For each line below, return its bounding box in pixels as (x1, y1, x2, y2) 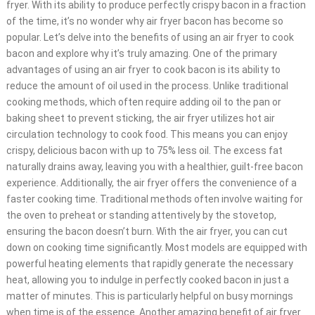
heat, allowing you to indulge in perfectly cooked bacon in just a (6, 274, 289, 286)
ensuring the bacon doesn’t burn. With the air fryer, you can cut (6, 226, 288, 238)
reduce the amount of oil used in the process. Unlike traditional (6, 80, 288, 92)
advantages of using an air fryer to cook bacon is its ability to (6, 64, 281, 76)
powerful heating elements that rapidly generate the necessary (6, 258, 293, 270)
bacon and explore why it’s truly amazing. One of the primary (6, 48, 277, 60)
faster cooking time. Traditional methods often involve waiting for (6, 193, 303, 205)
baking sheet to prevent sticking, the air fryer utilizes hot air (6, 112, 275, 124)
